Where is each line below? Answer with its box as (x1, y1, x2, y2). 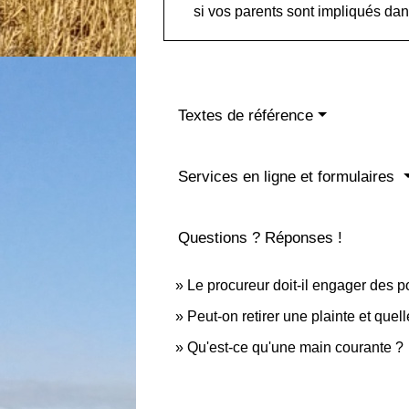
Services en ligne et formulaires (178, 167, 400, 185)
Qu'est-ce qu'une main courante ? (187, 339, 404, 355)
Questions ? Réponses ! (178, 228, 343, 246)
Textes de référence (178, 106, 314, 124)
